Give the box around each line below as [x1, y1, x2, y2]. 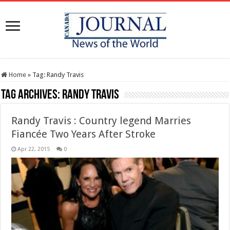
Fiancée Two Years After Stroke [11, 128, 156, 140]
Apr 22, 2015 [17, 146, 50, 152]
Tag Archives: [1, 88, 63, 102]
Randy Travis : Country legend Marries [11, 114, 191, 127]
